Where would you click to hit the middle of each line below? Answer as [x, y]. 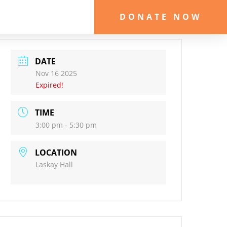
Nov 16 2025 [56, 73]
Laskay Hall [54, 164]
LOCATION [56, 153]
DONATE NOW [161, 17]
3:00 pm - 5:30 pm [66, 125]
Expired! [50, 85]
